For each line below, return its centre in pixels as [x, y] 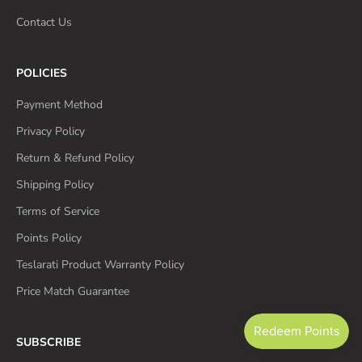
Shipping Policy [55, 185]
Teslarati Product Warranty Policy [100, 265]
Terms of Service [58, 212]
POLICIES [42, 74]
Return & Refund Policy [75, 158]
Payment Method [59, 105]
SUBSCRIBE [48, 343]
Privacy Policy [51, 132]
